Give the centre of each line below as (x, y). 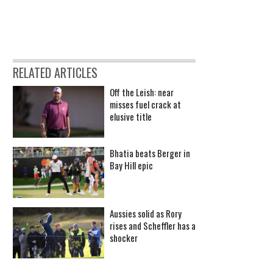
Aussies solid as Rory (146, 214)
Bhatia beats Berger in (150, 153)
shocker (124, 238)
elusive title (131, 117)
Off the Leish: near (142, 92)
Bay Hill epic (131, 165)
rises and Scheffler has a (153, 226)
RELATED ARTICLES (55, 73)
